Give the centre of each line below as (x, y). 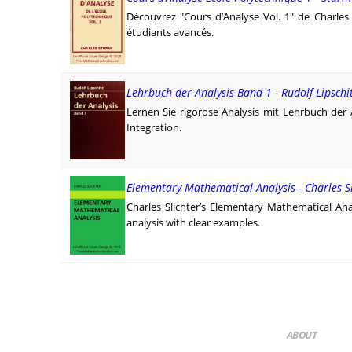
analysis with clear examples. (193, 222)
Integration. (154, 127)
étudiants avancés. (170, 32)
